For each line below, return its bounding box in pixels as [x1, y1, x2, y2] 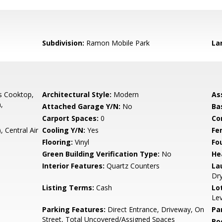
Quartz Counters [105, 161, 160, 170]
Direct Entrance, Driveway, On [106, 205, 205, 214]
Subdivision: [42, 38, 85, 48]
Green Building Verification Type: [42, 149, 160, 159]
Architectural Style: [42, 90, 112, 99]
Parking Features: [42, 205, 106, 214]
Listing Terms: [42, 183, 95, 192]
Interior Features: [42, 161, 105, 170]
